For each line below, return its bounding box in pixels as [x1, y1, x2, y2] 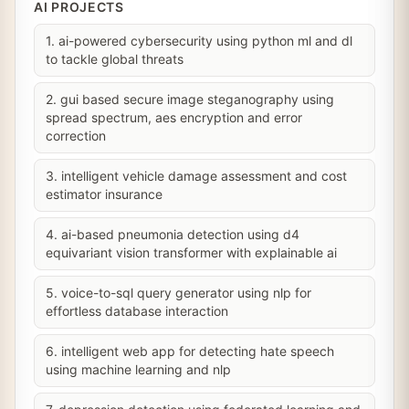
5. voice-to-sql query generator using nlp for [46, 285, 311, 300]
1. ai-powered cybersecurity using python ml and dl [46, 33, 352, 48]
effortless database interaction [46, 303, 228, 319]
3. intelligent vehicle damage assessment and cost [46, 168, 347, 184]
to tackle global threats [46, 51, 184, 67]
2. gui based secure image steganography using [46, 91, 334, 107]
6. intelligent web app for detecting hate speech [46, 343, 334, 359]
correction [46, 128, 106, 143]
